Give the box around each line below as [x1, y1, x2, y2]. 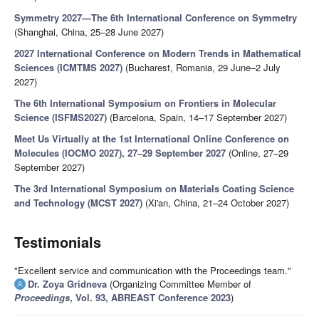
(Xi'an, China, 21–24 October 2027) [142, 196, 289, 210]
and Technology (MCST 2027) [14, 196, 142, 210]
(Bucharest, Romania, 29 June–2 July [122, 61, 281, 75]
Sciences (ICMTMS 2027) [14, 61, 122, 75]
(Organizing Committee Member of [107, 277, 251, 291]
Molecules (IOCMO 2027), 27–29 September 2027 [14, 146, 226, 160]
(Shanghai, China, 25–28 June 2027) [14, 25, 164, 39]
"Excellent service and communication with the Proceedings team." [14, 263, 291, 278]
